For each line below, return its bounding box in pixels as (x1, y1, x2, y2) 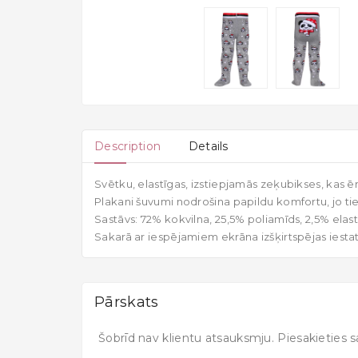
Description (94, 138, 161, 153)
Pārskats (94, 292, 159, 311)
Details (188, 138, 229, 153)
